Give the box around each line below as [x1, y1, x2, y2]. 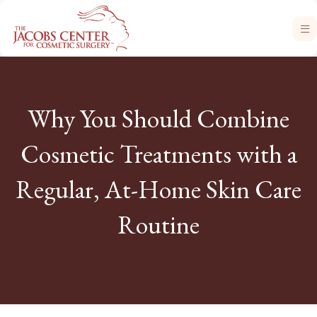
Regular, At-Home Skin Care [16, 173, 301, 207]
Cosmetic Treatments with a [20, 137, 297, 171]
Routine [117, 208, 200, 242]
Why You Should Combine [28, 102, 289, 136]
